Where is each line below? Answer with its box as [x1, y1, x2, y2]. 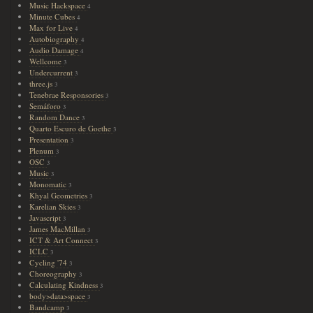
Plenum [29, 145, 57, 156]
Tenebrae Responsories [29, 89, 106, 100]
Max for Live [29, 22, 75, 33]
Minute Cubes [29, 11, 78, 22]
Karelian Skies [29, 201, 78, 212]
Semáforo [29, 101, 64, 111]
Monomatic [29, 179, 69, 189]
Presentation [29, 134, 71, 145]
